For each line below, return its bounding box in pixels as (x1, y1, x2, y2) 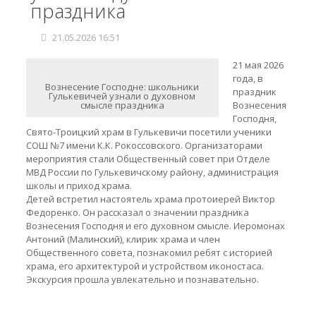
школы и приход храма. (25, 179, 132, 192)
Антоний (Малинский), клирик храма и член (25, 233, 220, 245)
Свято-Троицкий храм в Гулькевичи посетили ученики (25, 126, 272, 138)
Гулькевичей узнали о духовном (49, 90, 196, 102)
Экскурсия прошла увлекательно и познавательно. (25, 273, 259, 286)
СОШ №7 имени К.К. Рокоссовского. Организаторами (25, 139, 262, 152)
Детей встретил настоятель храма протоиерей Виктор (25, 193, 275, 205)
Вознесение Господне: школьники (45, 80, 200, 93)
